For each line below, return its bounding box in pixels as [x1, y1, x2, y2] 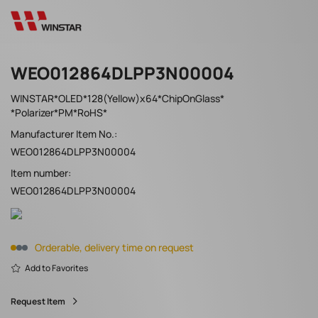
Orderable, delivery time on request [35, 241, 194, 255]
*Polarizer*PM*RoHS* [11, 106, 107, 120]
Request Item [11, 295, 65, 308]
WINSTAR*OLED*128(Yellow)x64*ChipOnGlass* [11, 92, 224, 106]
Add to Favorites [25, 262, 88, 275]
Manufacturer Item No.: [11, 127, 117, 141]
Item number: [11, 166, 71, 180]
